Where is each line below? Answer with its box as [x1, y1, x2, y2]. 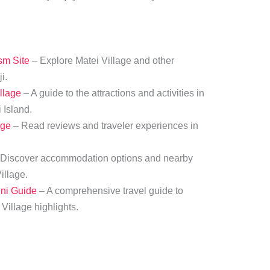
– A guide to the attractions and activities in [20, 87, 204, 98]
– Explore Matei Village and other [29, 55, 174, 66]
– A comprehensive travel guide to [36, 185, 183, 196]
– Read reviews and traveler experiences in [10, 120, 198, 131]
